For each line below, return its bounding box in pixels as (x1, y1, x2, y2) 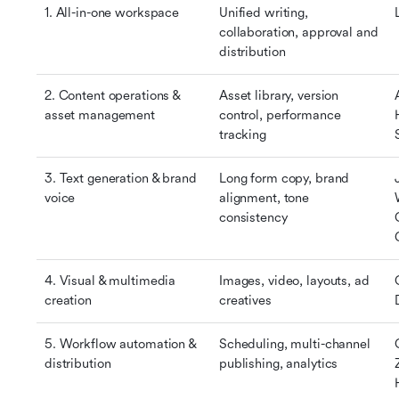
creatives (219, 293, 272, 308)
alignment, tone (219, 191, 310, 206)
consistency (219, 210, 288, 225)
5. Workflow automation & (45, 337, 196, 352)
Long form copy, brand (219, 171, 350, 186)
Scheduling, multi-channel (219, 337, 370, 352)
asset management (45, 108, 155, 123)
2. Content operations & (45, 88, 181, 103)
